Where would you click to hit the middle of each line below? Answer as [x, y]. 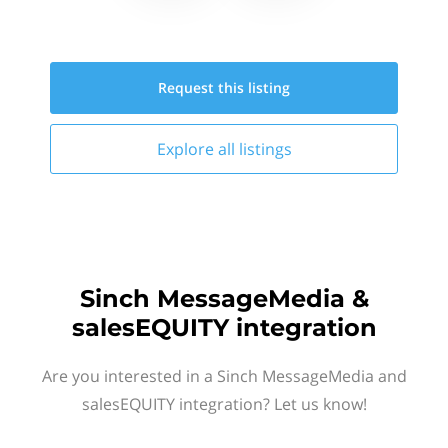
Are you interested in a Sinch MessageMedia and [224, 376]
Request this [203, 87]
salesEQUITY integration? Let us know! [224, 404]
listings [265, 149]
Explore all [197, 149]
